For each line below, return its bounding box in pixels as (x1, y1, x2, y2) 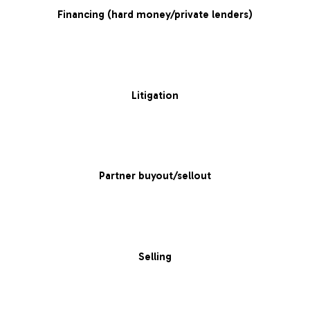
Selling (138, 250, 172, 263)
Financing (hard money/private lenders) (57, 8, 253, 21)
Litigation (131, 89, 179, 102)
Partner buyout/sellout (99, 170, 211, 183)
